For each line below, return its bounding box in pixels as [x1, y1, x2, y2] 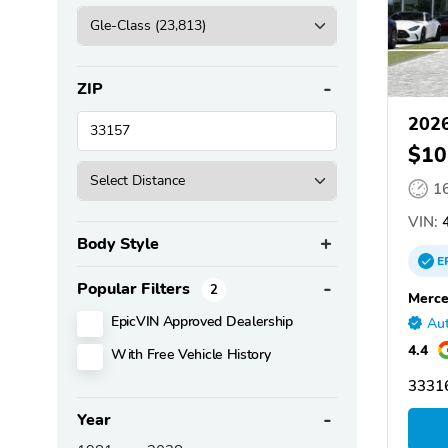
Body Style [77, 232, 159, 255]
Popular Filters [77, 277, 194, 300]
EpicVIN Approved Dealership [111, 310, 293, 331]
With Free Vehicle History [111, 343, 271, 364]
